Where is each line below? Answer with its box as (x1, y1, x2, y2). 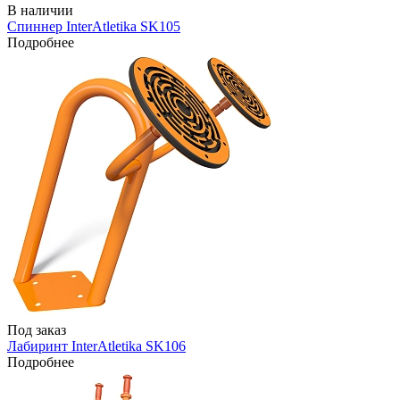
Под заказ (7, 321, 66, 337)
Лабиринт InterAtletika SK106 (7, 337, 186, 354)
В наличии (7, 2, 73, 18)
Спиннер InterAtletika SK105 (7, 18, 180, 34)
